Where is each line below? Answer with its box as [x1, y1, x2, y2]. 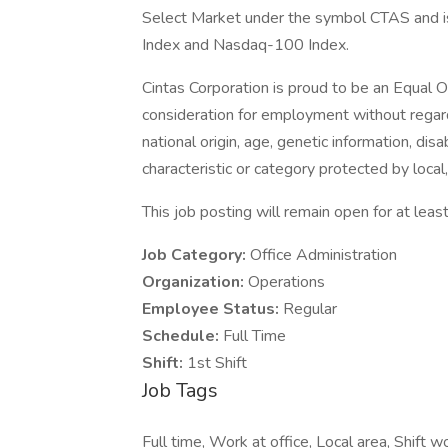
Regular [283, 298, 337, 320]
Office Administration [250, 244, 401, 266]
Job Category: [142, 244, 250, 266]
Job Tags [142, 377, 218, 404]
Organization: [142, 271, 248, 293]
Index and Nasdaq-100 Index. [142, 34, 349, 56]
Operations [248, 271, 325, 293]
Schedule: [142, 325, 223, 347]
